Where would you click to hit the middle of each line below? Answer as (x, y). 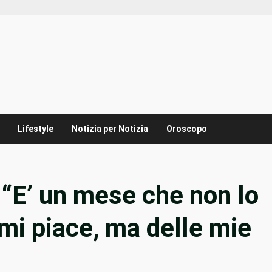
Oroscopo (187, 129)
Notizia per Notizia (110, 129)
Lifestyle (36, 129)
